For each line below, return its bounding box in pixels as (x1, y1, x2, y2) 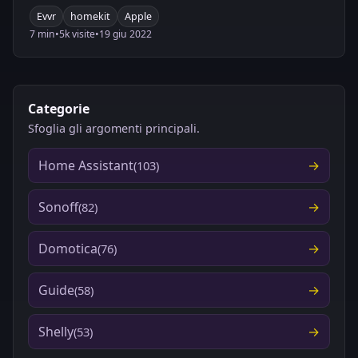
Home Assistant (38, 156, 133, 174)
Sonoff (38, 197, 78, 216)
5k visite (59, 26, 95, 41)
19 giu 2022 (99, 26, 152, 41)
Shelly (38, 322, 74, 340)
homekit (70, 9, 110, 23)
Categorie (28, 99, 89, 117)
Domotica (38, 239, 97, 257)
